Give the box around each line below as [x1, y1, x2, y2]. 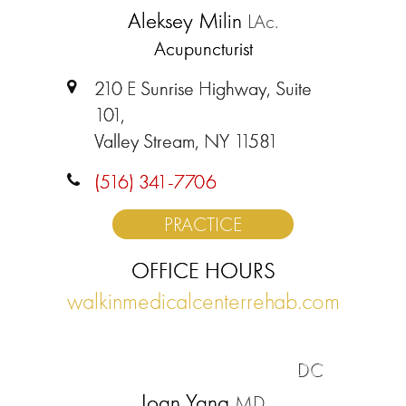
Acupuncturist [153, 35, 253, 62]
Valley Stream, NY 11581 [94, 128, 278, 154]
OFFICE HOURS [130, 256, 275, 285]
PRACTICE [164, 211, 242, 237]
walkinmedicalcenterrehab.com [66, 285, 340, 316]
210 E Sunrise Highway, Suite [94, 75, 312, 101]
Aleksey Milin [128, 5, 247, 35]
